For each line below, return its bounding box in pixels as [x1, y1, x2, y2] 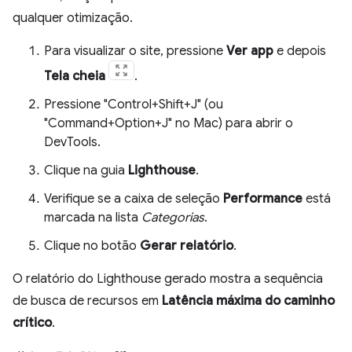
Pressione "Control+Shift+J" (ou [44, 97, 223, 112]
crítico [13, 315, 52, 331]
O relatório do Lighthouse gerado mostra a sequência [13, 271, 323, 287]
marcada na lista [44, 210, 141, 225]
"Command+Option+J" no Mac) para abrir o [44, 115, 293, 131]
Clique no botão [44, 238, 140, 254]
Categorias [141, 210, 204, 225]
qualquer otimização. [13, 10, 133, 26]
